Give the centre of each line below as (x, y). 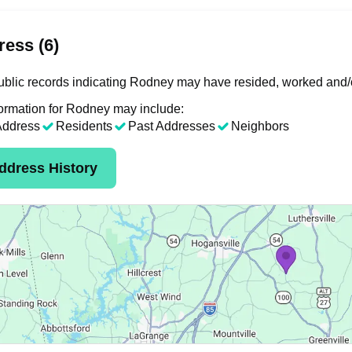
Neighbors (260, 126)
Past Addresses (172, 126)
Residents (84, 126)
